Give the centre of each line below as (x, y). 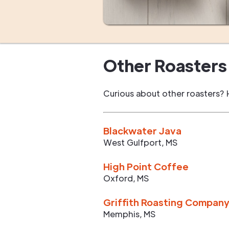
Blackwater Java (142, 131)
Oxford (118, 178)
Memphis (121, 214)
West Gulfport (132, 142)
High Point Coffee (146, 166)
